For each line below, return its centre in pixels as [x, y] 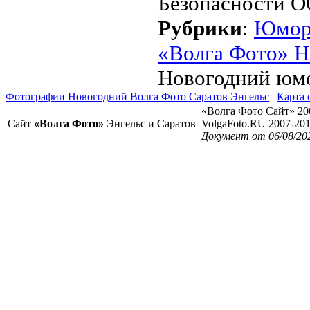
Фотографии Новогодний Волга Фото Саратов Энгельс [137, 97]
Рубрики [200, 28]
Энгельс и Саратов [150, 124]
